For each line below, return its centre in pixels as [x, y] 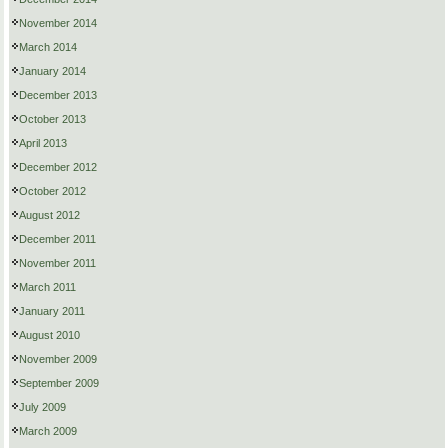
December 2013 [58, 95]
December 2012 [58, 167]
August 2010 [49, 335]
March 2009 [48, 431]
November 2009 [58, 359]
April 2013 [43, 143]
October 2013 [52, 119]
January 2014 [52, 71]
